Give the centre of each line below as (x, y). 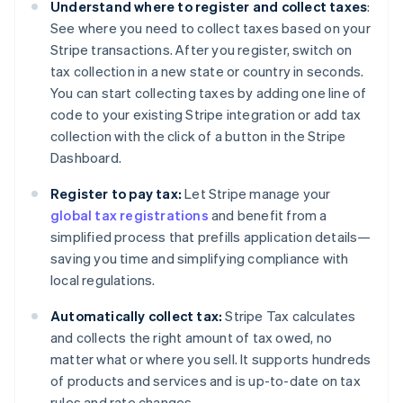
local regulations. (103, 280)
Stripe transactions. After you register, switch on (201, 50)
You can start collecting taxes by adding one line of (209, 93)
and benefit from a (268, 215)
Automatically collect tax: (137, 316)
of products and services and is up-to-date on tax (206, 381)
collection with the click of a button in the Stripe (198, 136)
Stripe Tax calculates (289, 316)
